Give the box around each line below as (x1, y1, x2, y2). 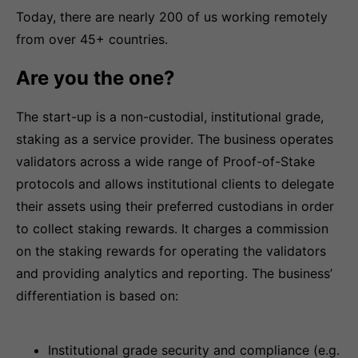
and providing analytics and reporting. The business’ (16, 265, 332, 281)
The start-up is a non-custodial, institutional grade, (16, 109, 324, 125)
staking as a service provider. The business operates (16, 131, 333, 147)
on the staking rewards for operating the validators (16, 243, 326, 259)
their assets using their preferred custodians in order (16, 198, 334, 214)
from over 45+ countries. (16, 31, 168, 47)
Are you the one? (16, 66, 175, 89)
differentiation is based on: (16, 288, 178, 304)
